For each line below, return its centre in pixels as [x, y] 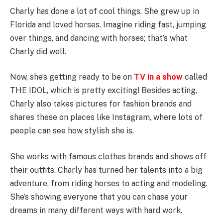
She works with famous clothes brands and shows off [108, 156]
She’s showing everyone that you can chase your [99, 197]
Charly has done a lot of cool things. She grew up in [105, 11]
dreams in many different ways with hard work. [96, 210]
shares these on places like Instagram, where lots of [106, 117]
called [195, 77]
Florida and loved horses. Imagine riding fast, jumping [108, 24]
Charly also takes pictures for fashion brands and [101, 104]
